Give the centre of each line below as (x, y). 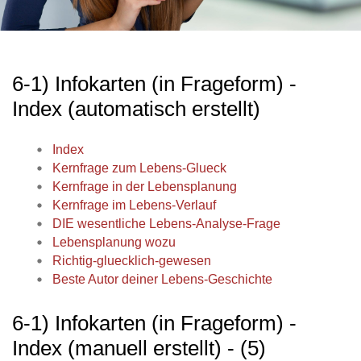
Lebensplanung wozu (114, 243)
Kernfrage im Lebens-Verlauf (134, 205)
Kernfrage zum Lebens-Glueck (139, 168)
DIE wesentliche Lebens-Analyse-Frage (166, 224)
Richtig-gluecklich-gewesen (132, 261)
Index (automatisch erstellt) (136, 109)
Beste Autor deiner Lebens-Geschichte (162, 280)
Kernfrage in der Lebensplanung (145, 187)
